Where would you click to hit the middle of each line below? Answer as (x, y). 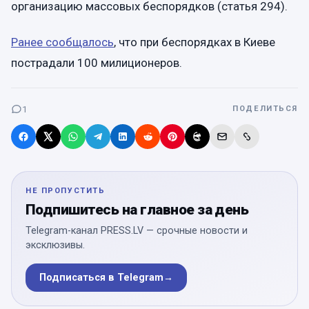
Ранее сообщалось (62, 42)
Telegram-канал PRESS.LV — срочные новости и (137, 230)
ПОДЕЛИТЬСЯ (265, 108)
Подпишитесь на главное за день (137, 209)
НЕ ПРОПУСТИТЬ (66, 190)
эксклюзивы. (55, 245)
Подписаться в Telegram (101, 277)
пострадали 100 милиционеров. (97, 62)
